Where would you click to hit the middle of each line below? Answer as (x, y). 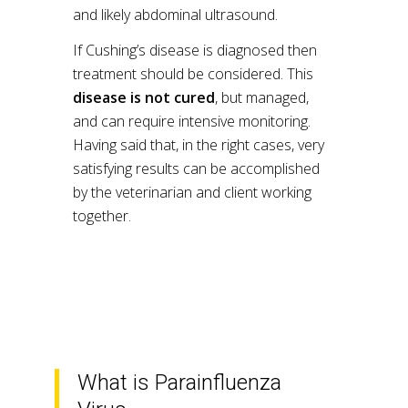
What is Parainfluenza (179, 382)
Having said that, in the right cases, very (199, 145)
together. (102, 216)
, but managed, (262, 97)
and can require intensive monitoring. (192, 121)
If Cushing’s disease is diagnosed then (195, 50)
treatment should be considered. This (193, 74)
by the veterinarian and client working (192, 192)
